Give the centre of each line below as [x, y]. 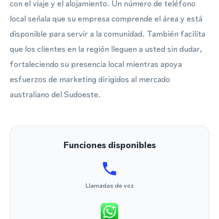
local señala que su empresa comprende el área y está [106, 19]
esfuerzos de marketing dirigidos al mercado [90, 79]
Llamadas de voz [109, 186]
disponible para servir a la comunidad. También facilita [108, 34]
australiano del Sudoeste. [55, 94]
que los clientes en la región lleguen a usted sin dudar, [106, 49]
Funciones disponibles [109, 145]
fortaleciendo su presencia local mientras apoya [96, 64]
